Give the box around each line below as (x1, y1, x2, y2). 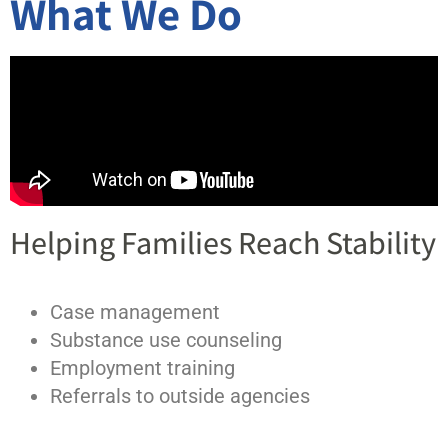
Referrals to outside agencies (50, 384, 310, 408)
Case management (50, 300, 220, 324)
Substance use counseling (50, 328, 282, 352)
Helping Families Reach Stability (10, 221, 436, 263)
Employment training (50, 356, 235, 380)
